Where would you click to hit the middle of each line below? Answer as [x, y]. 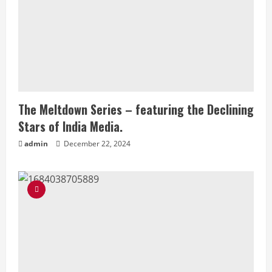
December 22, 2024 [96, 144]
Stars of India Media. [70, 126]
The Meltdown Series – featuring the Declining [136, 109]
